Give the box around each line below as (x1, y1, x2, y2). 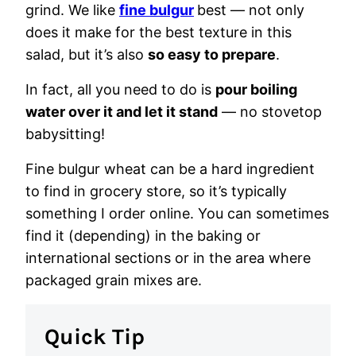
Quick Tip (44, 323, 145, 350)
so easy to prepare (148, 46, 276, 63)
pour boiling (215, 81, 297, 98)
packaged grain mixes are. (25, 272, 202, 288)
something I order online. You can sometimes (25, 205, 329, 222)
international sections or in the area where (25, 250, 311, 266)
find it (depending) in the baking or (25, 227, 261, 244)
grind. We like (25, 2, 119, 18)
